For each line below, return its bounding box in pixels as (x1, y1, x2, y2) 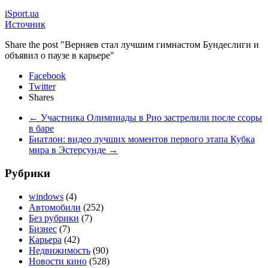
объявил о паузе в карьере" (5, 50, 114, 61)
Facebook (29, 71, 66, 81)
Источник (5, 19, 45, 30)
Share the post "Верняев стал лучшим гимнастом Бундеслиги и (5, 39, 259, 50)
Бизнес (29, 223, 57, 234)
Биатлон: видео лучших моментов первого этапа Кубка (29, 134, 255, 145)
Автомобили (29, 202, 81, 212)
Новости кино (29, 255, 87, 266)
